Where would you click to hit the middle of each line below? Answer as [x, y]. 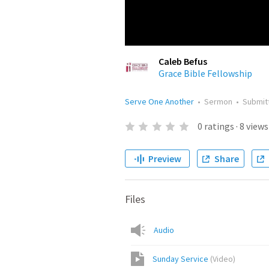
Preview [165, 159]
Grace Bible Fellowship [205, 73]
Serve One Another [159, 101]
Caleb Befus [183, 61]
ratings [219, 126]
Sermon [218, 101]
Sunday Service [180, 259]
